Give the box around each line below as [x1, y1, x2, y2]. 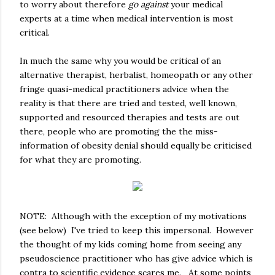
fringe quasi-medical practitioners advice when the [20, 83, 229, 95]
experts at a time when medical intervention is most [20, 12, 233, 24]
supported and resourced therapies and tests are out [20, 111, 239, 123]
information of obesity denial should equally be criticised [20, 139, 252, 151]
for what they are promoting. [20, 153, 141, 165]
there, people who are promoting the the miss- [20, 125, 218, 137]
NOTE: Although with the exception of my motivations [20, 210, 247, 222]
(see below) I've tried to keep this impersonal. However [20, 224, 254, 236]
